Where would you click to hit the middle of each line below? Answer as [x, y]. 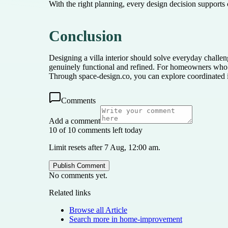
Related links [70, 192]
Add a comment [75, 121]
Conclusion [85, 36]
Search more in [94, 219]
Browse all [87, 210]
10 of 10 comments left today [96, 130]
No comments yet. [78, 175]
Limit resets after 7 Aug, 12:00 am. [105, 147]
